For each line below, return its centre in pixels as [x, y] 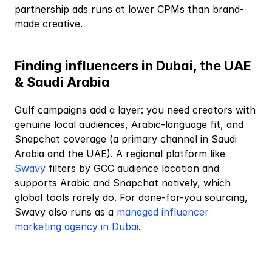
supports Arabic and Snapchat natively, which [123, 183]
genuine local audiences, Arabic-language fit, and [129, 124]
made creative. [49, 24]
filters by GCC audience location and [132, 168]
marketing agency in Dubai [76, 226]
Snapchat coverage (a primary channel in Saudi [126, 139]
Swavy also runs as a [64, 212]
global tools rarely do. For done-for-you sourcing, [131, 197]
